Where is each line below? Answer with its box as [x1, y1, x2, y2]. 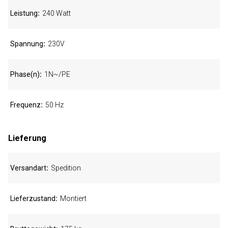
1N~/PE [44, 70, 70, 78]
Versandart [10, 164, 46, 172]
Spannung [10, 40, 43, 48]
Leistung [10, 9, 38, 17]
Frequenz [10, 101, 41, 109]
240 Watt [42, 9, 71, 17]
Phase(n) [10, 70, 40, 78]
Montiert [60, 194, 87, 203]
